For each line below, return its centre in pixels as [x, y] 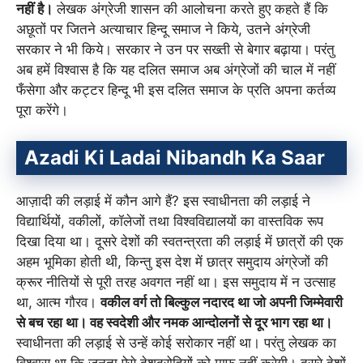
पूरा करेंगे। [42, 110]
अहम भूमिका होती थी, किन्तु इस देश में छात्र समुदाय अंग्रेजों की [172, 262]
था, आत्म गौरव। [58, 303]
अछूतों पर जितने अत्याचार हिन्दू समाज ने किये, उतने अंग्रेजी [163, 29]
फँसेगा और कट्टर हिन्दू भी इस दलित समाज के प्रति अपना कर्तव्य [176, 90]
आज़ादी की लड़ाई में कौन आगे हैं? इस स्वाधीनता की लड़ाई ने [163, 201]
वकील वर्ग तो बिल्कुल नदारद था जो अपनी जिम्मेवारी [222, 303]
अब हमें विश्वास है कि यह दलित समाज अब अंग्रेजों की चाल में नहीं [176, 69]
